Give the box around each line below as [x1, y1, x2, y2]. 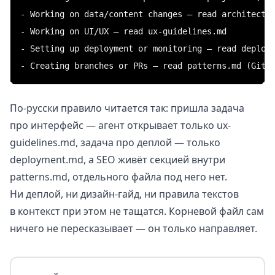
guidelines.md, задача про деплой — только [10, 136, 220, 150]
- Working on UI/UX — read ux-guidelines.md [20, 26, 227, 37]
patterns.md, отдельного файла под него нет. [10, 170, 227, 184]
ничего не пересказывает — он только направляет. [10, 222, 257, 236]
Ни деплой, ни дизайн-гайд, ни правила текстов [10, 187, 239, 201]
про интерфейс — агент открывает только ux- [10, 118, 231, 133]
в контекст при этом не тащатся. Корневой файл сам [10, 204, 264, 219]
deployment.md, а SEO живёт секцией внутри [10, 153, 225, 167]
